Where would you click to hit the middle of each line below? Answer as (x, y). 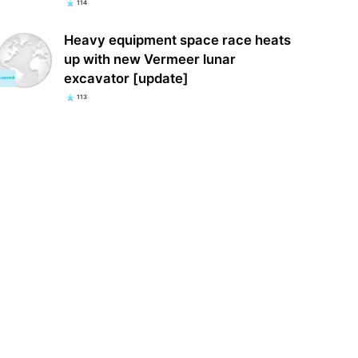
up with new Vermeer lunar (149, 59)
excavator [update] (126, 78)
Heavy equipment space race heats (177, 40)
